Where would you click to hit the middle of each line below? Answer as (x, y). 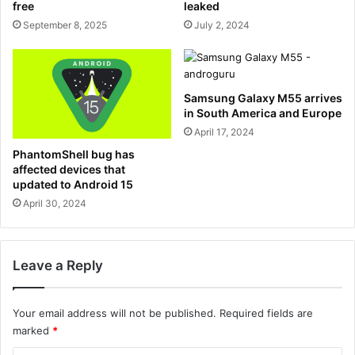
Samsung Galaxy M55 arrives (263, 97)
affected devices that (69, 169)
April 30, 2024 (55, 203)
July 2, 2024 (222, 25)
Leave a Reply (58, 265)
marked (32, 330)
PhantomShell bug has (74, 154)
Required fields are (266, 313)
